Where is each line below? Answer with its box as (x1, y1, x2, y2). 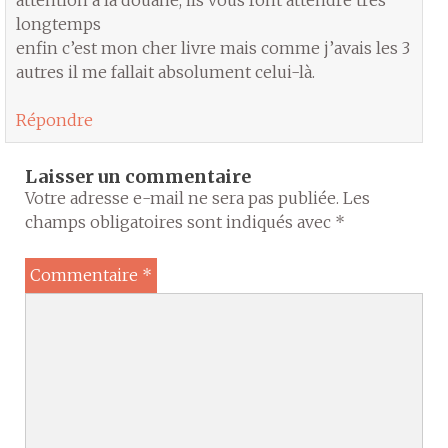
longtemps (16, 13, 102, 34)
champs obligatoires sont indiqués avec (25, 211, 335, 232)
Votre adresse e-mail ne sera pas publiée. (25, 187, 339, 208)
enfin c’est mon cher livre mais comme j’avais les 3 (16, 37, 411, 58)
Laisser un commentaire (25, 164, 251, 188)
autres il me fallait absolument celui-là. (16, 61, 316, 82)
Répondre (16, 109, 94, 130)
